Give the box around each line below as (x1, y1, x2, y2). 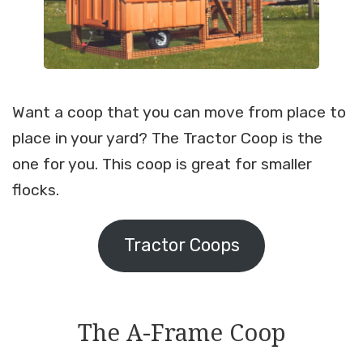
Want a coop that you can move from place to (12, 103, 346, 122)
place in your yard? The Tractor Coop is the (12, 129, 322, 148)
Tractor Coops (123, 235, 240, 256)
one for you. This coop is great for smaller (12, 155, 312, 174)
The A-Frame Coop (77, 315, 286, 348)
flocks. (12, 181, 59, 200)
